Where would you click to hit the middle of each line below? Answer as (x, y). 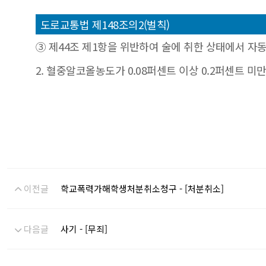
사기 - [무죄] (84, 229)
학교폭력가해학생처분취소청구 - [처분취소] (142, 189)
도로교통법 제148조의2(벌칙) (105, 24)
